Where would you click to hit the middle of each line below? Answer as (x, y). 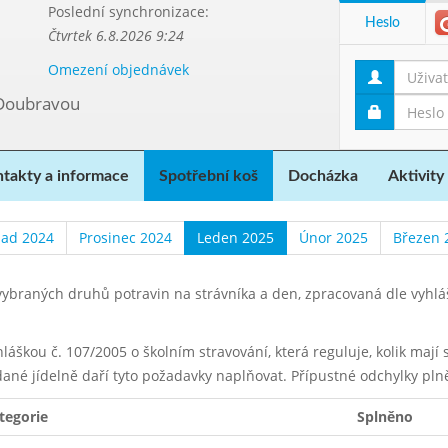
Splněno (385, 416)
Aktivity (416, 176)
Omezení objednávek (118, 69)
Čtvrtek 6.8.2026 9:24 (115, 35)
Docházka (323, 176)
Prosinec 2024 (125, 237)
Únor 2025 (333, 237)
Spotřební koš (208, 176)
